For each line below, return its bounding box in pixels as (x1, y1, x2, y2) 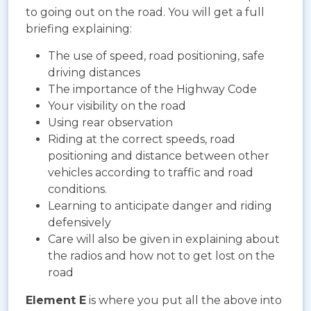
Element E (26, 293, 86, 307)
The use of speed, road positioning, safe (48, 49, 264, 62)
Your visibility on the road (48, 99, 186, 112)
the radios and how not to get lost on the (48, 249, 275, 262)
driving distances (48, 65, 140, 79)
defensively (48, 215, 111, 229)
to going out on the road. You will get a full (26, 5, 264, 19)
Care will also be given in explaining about (48, 232, 280, 246)
